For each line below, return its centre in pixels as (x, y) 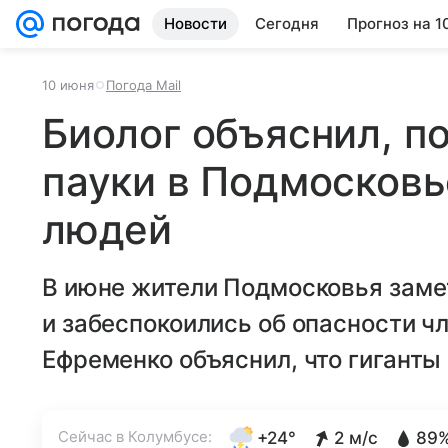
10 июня (68, 85)
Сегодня (287, 23)
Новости (195, 23)
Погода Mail (143, 85)
